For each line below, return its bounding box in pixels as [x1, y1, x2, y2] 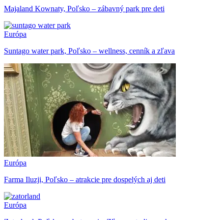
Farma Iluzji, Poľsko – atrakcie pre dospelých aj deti [4, 175, 165, 184]
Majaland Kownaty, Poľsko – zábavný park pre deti [4, 4, 165, 13]
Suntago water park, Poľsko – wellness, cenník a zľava [4, 46, 175, 55]
